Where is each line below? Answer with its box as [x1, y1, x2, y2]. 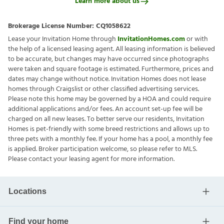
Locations [8, 187, 46, 196]
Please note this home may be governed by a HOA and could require [8, 93, 211, 105]
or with [185, 33, 208, 45]
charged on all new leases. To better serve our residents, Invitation [8, 113, 204, 125]
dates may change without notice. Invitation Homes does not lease [8, 73, 206, 85]
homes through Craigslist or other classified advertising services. [8, 83, 199, 95]
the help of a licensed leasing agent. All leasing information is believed [8, 43, 215, 55]
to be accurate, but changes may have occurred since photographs [8, 53, 209, 65]
